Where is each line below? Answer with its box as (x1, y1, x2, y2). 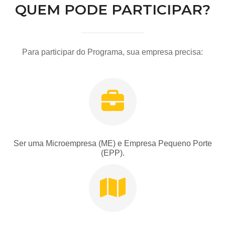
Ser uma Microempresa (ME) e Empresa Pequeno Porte (13, 139, 212, 148)
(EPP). (100, 148, 125, 157)
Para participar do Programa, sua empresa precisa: (22, 47, 203, 56)
